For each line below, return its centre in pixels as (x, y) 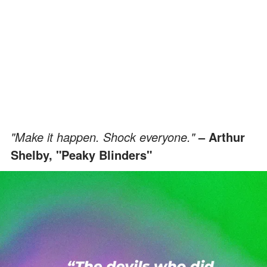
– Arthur (222, 136)
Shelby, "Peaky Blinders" (81, 154)
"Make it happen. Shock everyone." (105, 136)
